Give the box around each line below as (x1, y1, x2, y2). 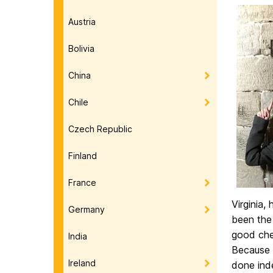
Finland (68, 150, 97, 161)
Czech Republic (68, 123, 132, 134)
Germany (68, 204, 105, 214)
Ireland (68, 257, 96, 268)
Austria (68, 16, 96, 27)
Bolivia (68, 43, 94, 54)
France (68, 177, 96, 188)
